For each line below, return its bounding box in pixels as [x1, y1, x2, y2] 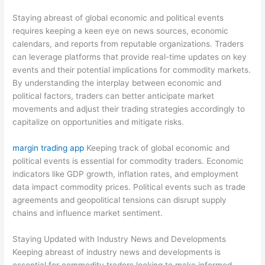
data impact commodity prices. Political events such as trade [12, 182, 246, 192]
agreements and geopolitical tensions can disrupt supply [12, 195, 227, 205]
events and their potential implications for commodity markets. [12, 65, 251, 75]
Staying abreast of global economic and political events [12, 13, 224, 23]
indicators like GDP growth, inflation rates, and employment [12, 169, 239, 179]
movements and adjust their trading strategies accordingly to [12, 104, 245, 114]
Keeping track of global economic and [84, 143, 230, 153]
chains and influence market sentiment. [12, 208, 163, 218]
